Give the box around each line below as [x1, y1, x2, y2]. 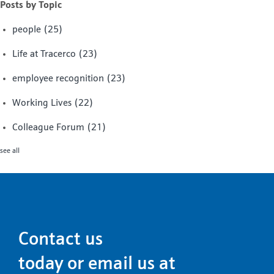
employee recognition [12, 74, 106, 84]
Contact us [18, 231, 103, 250]
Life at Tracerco [12, 50, 78, 60]
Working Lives [12, 98, 74, 109]
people [12, 25, 43, 35]
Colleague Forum [12, 123, 87, 133]
